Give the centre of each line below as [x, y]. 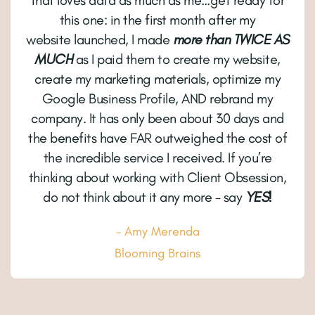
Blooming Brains [157, 253]
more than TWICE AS [231, 40]
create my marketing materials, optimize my [157, 79]
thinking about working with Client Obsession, [157, 178]
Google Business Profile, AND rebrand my [157, 99]
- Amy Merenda [157, 232]
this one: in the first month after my [157, 20]
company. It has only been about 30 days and [157, 118]
